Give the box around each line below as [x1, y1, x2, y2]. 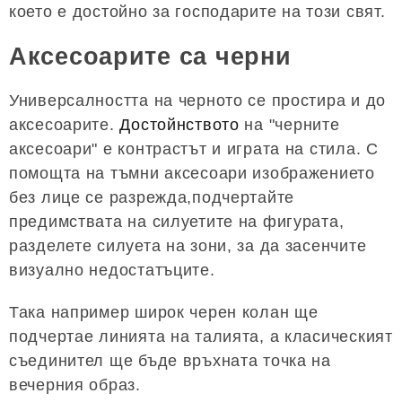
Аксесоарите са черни [9, 42, 292, 70]
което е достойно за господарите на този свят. [9, 3, 386, 22]
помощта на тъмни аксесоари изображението [9, 164, 375, 183]
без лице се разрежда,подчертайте [9, 188, 295, 207]
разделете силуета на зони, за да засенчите [9, 237, 367, 256]
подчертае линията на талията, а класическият [9, 328, 393, 346]
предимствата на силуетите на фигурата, [9, 213, 345, 232]
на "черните [239, 116, 340, 135]
